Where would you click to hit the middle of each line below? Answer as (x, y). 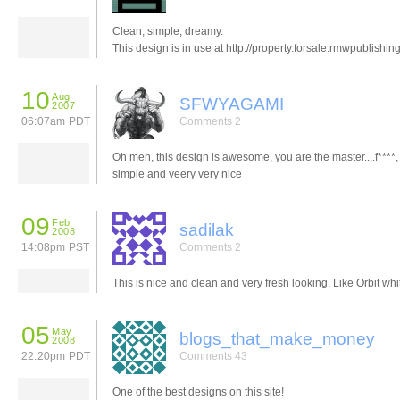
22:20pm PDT (56, 356)
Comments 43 (213, 356)
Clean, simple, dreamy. (168, 31)
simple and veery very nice (177, 174)
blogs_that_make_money (277, 338)
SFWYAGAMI (232, 104)
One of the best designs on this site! (198, 392)
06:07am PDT (56, 121)
